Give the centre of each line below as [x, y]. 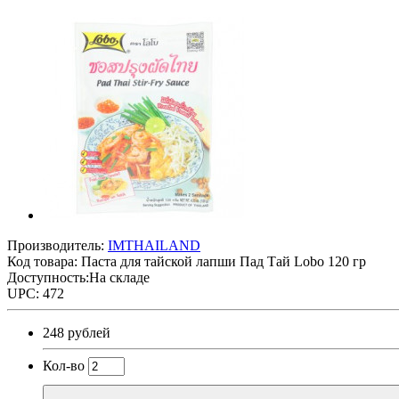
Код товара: [44, 261]
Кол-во [64, 365]
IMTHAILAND [154, 245]
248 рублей [77, 332]
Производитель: [57, 245]
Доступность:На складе [78, 277]
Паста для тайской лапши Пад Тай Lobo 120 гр [224, 261]
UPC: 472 [36, 293]
